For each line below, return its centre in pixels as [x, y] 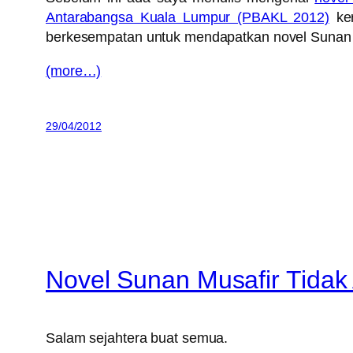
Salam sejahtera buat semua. [137, 338]
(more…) [74, 71]
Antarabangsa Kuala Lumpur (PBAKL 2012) [188, 18]
